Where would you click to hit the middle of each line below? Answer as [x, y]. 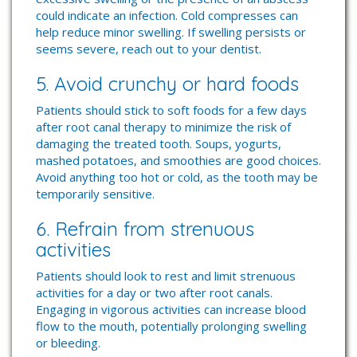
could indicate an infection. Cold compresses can [167, 15]
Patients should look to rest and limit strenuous [166, 276]
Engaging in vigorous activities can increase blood [171, 309]
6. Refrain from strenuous [145, 229]
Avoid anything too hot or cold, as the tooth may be [177, 177]
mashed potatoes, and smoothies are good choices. [178, 160]
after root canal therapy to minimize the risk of [163, 127]
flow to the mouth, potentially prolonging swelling [171, 326]
